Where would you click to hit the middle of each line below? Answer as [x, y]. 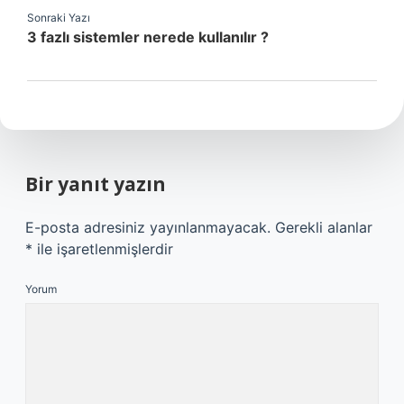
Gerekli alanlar [324, 227]
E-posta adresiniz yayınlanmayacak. [148, 227]
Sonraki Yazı [59, 18]
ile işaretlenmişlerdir [103, 249]
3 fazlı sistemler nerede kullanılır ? [148, 37]
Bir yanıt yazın [96, 184]
